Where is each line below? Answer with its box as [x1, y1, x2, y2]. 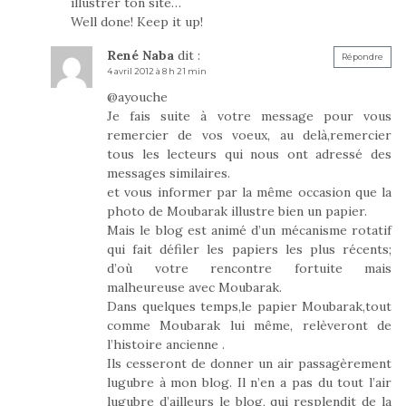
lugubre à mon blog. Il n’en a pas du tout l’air [107, 373, 391, 391]
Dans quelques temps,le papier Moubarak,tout [107, 297, 391, 314]
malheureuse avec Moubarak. [107, 278, 282, 295]
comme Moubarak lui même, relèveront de [107, 316, 391, 333]
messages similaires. [107, 164, 230, 181]
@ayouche [107, 88, 168, 105]
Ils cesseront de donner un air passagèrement [107, 354, 391, 372]
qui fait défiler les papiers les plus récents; [107, 240, 391, 257]
